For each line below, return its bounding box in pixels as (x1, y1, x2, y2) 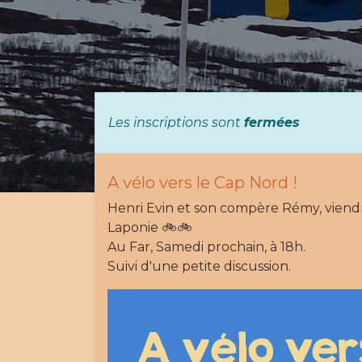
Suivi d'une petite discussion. (107, 259, 291, 275)
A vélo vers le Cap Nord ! (107, 173, 297, 193)
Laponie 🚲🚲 (107, 220, 192, 236)
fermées (244, 115, 300, 131)
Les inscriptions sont (108, 115, 244, 131)
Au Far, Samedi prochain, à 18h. (107, 239, 305, 255)
